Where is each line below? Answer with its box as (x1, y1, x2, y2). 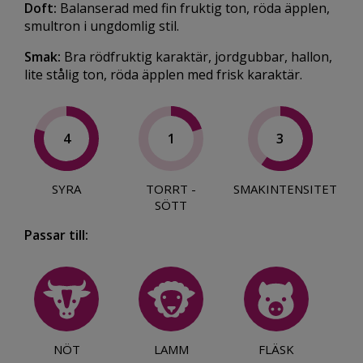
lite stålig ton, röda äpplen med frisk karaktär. (24, 66, 302, 84)
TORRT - (146, 181, 196, 198)
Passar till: (24, 226, 88, 245)
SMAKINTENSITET (233, 181, 337, 198)
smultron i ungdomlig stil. (24, 17, 179, 36)
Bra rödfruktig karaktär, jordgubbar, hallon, (61, 48, 332, 66)
